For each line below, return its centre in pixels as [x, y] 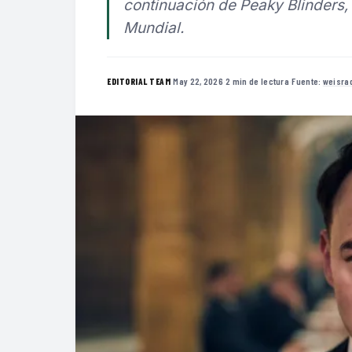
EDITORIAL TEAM [139, 81]
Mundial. [154, 28]
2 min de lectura [258, 81]
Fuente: [307, 81]
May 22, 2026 [198, 81]
